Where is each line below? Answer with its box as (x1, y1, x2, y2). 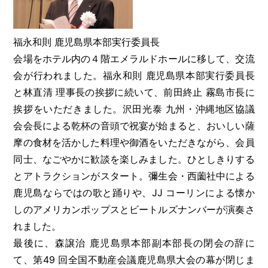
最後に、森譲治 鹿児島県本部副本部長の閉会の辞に (13, 236, 255, 249)
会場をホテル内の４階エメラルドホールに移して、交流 (13, 52, 255, 65)
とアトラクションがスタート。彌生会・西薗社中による (13, 169, 255, 182)
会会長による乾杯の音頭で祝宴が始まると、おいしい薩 (13, 119, 255, 132)
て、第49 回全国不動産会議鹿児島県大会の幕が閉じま (13, 253, 255, 266)
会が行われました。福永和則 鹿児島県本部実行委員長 (13, 69, 255, 81)
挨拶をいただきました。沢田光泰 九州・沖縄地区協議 (13, 102, 255, 115)
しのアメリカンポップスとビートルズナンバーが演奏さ (13, 203, 255, 215)
